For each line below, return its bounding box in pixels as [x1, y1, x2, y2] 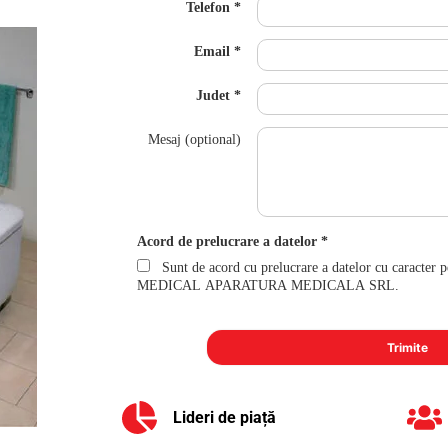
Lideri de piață [172, 407, 276, 427]
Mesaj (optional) [148, 132, 242, 148]
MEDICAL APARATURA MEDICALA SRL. [137, 278, 400, 294]
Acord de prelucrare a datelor [137, 234, 318, 250]
